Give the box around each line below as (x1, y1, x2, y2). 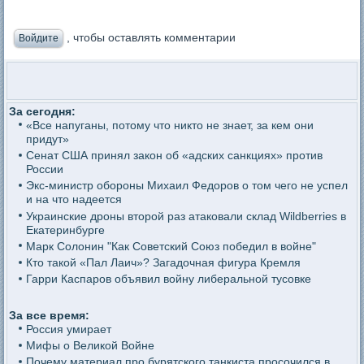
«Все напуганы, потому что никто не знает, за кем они (25, 118, 314, 132)
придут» (25, 132, 69, 145)
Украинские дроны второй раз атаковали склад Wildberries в (25, 209, 346, 223)
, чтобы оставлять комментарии (67, 31, 236, 45)
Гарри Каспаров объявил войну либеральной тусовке (25, 272, 311, 286)
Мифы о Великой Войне (25, 339, 154, 353)
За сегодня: (9, 104, 76, 118)
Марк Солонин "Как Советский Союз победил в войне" (25, 239, 316, 253)
